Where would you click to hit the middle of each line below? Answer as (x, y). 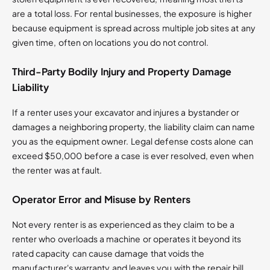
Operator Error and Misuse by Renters (101, 199)
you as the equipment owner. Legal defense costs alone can (133, 141)
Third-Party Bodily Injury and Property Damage (122, 72)
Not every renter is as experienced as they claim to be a (124, 224)
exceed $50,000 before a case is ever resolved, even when (133, 156)
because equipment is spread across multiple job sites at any (134, 28)
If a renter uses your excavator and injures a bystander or (126, 112)
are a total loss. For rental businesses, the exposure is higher (132, 14)
